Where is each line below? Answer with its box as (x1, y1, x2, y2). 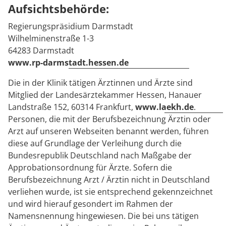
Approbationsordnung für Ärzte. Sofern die (8, 162, 172, 173)
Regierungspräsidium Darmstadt (8, 21, 133, 32)
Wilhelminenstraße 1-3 (8, 33, 94, 44)
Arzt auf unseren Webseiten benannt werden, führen (8, 126, 209, 137)
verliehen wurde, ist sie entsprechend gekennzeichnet (8, 186, 213, 197)
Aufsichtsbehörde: (8, 1, 109, 16)
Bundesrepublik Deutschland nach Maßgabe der (8, 150, 192, 161)
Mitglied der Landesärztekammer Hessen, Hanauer (8, 89, 202, 100)
